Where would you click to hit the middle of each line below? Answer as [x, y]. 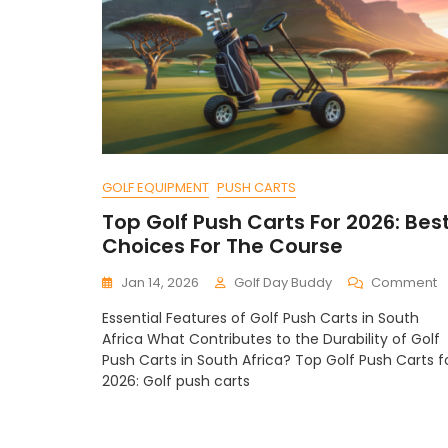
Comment [404, 282]
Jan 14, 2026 [160, 282]
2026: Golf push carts [176, 381]
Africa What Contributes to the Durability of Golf [271, 339]
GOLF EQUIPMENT [155, 187]
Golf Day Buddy [283, 282]
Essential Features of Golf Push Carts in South [260, 318]
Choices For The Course [222, 246]
